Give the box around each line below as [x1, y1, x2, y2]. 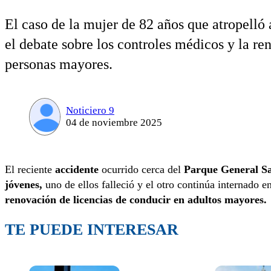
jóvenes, [5, 178, 45, 191]
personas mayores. [5, 56, 113, 73]
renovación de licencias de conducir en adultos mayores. [5, 194, 267, 206]
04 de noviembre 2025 [65, 117, 162, 129]
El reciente [5, 163, 55, 176]
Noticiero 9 [65, 105, 114, 117]
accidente [55, 163, 99, 176]
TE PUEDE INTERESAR [5, 220, 178, 238]
